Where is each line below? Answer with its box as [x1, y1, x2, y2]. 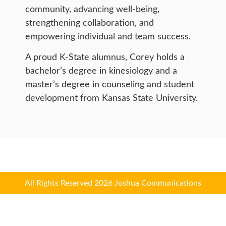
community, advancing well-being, [25, 5, 159, 15]
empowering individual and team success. [25, 32, 191, 42]
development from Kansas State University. [25, 94, 198, 103]
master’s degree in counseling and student [25, 80, 194, 90]
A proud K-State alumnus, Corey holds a [25, 53, 185, 63]
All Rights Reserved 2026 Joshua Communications [25, 179, 201, 188]
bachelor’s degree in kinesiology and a [25, 67, 177, 76]
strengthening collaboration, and [25, 19, 154, 28]
